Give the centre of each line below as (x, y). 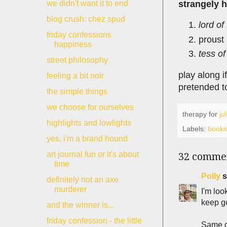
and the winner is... (80, 205)
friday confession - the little (94, 221)
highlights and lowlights (89, 123)
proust (211, 39)
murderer (70, 189)
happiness (73, 44)
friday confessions (79, 35)
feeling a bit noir (75, 76)
